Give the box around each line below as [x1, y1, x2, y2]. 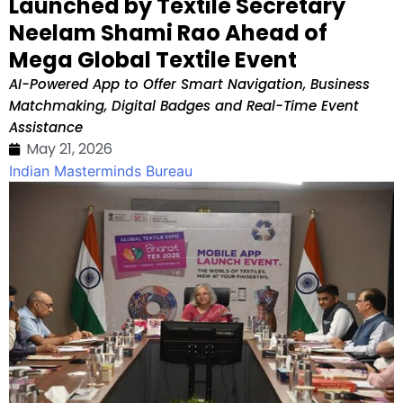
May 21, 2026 [26, 138, 112, 159]
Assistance [9, 117, 83, 137]
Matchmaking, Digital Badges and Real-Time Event [9, 95, 359, 115]
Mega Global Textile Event [9, 44, 297, 75]
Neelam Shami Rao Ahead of [9, 17, 327, 48]
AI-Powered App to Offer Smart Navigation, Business [9, 74, 370, 94]
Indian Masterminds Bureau [9, 161, 193, 180]
